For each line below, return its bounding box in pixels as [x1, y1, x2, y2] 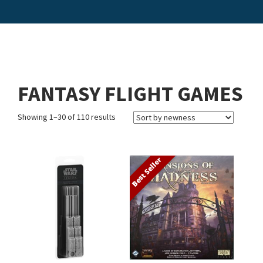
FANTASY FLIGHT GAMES [18, 80, 243, 107]
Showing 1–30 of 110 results [18, 112, 116, 123]
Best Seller [130, 154, 164, 189]
